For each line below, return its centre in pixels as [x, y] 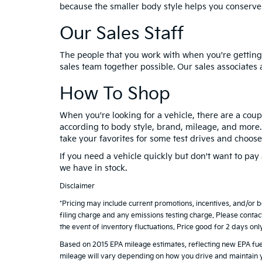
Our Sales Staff [122, 34]
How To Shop [115, 94]
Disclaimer [77, 186]
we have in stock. [93, 168]
